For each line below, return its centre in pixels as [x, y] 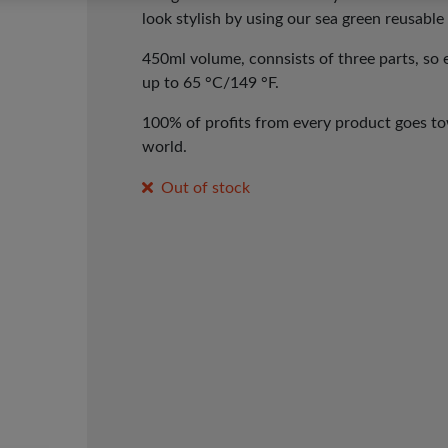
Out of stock [206, 188]
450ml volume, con [208, 59]
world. [164, 147]
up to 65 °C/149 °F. [210, 83]
